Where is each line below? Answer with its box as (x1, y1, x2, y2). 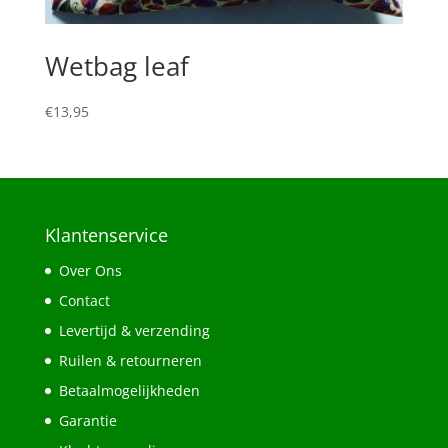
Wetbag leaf (44, 47, 189, 84)
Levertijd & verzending (58, 321, 210, 341)
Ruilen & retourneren (58, 351, 202, 371)
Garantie (58, 411, 117, 431)
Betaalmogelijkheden (58, 381, 200, 401)
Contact (58, 291, 110, 311)
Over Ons (58, 261, 122, 281)
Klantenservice (44, 223, 168, 248)
